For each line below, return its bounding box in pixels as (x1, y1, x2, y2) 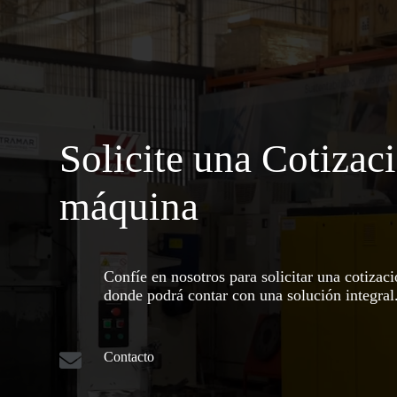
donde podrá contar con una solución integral (104, 286, 395, 304)
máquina (59, 184, 199, 229)
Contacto (104, 349, 155, 364)
